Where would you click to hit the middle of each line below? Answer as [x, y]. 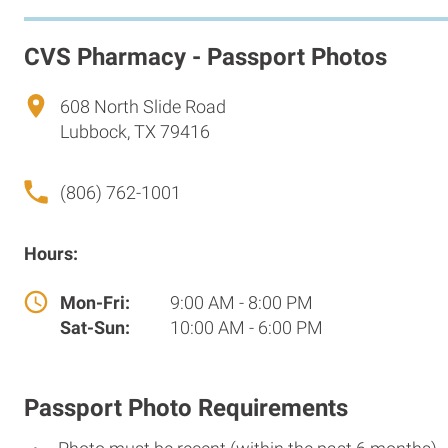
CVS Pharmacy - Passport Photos [205, 56]
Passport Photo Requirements [186, 407]
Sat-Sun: [95, 327]
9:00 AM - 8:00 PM [239, 302]
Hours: [51, 253]
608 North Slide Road [143, 106]
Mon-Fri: [95, 302]
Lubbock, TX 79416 [135, 131]
